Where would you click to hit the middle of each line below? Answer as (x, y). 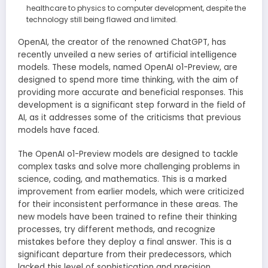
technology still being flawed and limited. (102, 19)
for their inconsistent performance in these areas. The (128, 205)
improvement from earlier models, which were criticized (131, 192)
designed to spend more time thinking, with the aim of (128, 80)
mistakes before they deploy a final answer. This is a (125, 242)
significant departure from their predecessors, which (125, 255)
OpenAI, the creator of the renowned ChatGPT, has (122, 42)
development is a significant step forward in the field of (132, 105)
